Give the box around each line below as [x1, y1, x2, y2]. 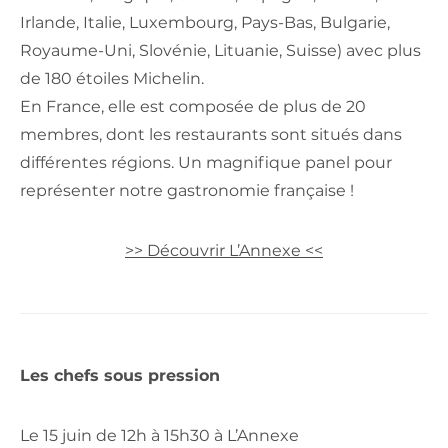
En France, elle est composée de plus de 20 [20, 97, 366, 117]
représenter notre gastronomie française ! [20, 181, 354, 201]
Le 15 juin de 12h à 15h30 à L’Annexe [20, 426, 299, 446]
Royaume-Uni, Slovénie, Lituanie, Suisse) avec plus [20, 41, 421, 61]
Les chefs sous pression [20, 366, 220, 386]
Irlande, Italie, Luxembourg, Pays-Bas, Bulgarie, [20, 13, 390, 33]
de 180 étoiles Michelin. [20, 69, 204, 89]
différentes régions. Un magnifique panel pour [20, 153, 392, 173]
